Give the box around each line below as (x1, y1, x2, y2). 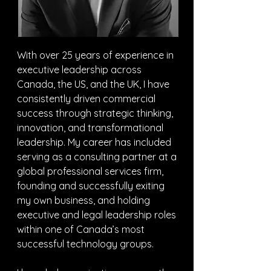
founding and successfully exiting (17, 180, 167, 192)
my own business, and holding (17, 194, 152, 206)
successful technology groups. (17, 238, 154, 250)
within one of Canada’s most (17, 223, 147, 235)
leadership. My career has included (17, 136, 174, 148)
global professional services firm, (17, 165, 166, 177)
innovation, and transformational (17, 122, 166, 134)
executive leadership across (17, 64, 144, 76)
